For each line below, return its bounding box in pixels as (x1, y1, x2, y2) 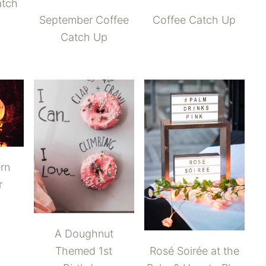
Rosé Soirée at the (149, 244, 239, 257)
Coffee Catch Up (153, 13, 236, 26)
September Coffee (39, 13, 129, 26)
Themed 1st (55, 245, 113, 258)
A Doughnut (54, 227, 113, 240)
